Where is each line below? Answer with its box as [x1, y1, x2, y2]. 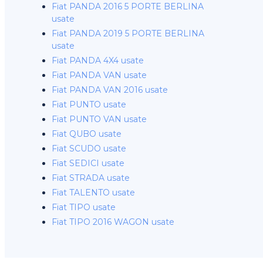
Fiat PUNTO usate [52, 99, 126, 110]
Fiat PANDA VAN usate [52, 70, 147, 80]
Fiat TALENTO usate [52, 187, 135, 198]
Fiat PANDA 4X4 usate [52, 55, 144, 66]
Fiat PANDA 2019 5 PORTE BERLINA [52, 28, 204, 39]
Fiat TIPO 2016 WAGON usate [52, 217, 174, 227]
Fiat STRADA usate [52, 173, 130, 183]
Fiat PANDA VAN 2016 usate [52, 85, 168, 95]
